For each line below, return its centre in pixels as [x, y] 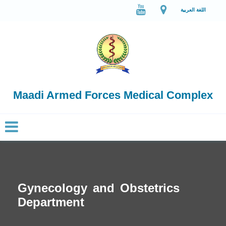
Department [51, 202]
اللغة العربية [193, 10]
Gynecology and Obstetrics [99, 188]
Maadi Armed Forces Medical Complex [113, 95]
